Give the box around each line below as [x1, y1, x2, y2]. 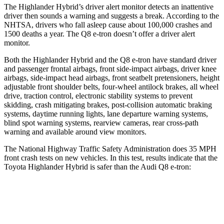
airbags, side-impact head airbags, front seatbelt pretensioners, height [4, 73, 219, 82]
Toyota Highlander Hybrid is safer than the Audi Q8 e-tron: [4, 162, 191, 171]
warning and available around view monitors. [4, 127, 146, 136]
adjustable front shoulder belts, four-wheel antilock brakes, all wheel [4, 82, 218, 91]
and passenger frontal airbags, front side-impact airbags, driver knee [4, 64, 216, 73]
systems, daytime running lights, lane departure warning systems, [4, 109, 208, 118]
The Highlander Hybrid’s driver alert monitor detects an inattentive [4, 2, 213, 11]
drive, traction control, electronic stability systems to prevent [4, 91, 192, 100]
